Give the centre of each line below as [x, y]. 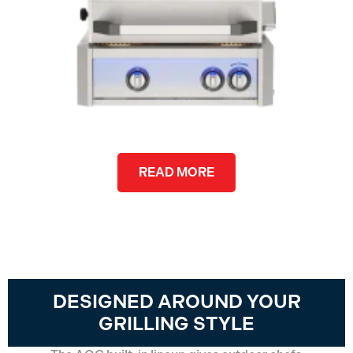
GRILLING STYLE [176, 324]
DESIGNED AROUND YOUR [176, 302]
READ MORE [176, 173]
